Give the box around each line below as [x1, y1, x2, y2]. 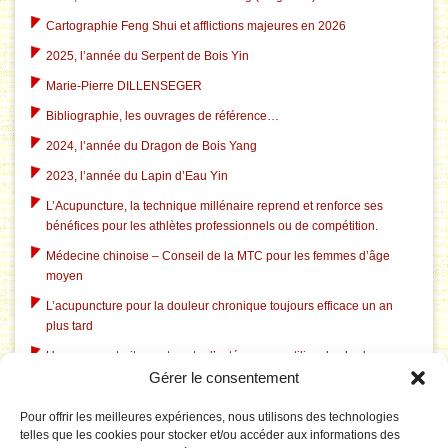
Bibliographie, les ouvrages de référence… [46, 109, 279, 124]
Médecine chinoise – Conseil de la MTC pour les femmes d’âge [46, 249, 390, 264]
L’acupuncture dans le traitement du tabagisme [46, 399, 300, 414]
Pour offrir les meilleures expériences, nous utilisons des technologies [20, 410, 399, 424]
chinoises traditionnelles [46, 369, 178, 384]
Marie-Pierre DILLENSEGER [46, 79, 202, 94]
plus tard [46, 319, 93, 334]
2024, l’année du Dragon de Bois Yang [46, 139, 257, 154]
